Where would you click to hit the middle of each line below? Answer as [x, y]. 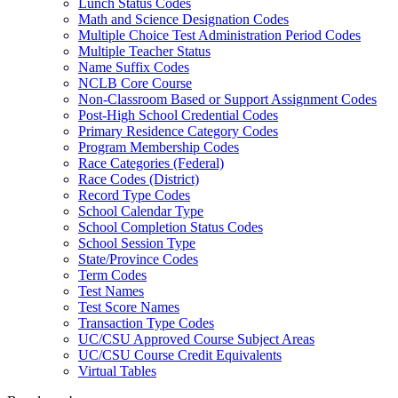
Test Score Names [129, 307]
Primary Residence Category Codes [178, 131]
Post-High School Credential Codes [178, 115]
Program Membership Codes [159, 147]
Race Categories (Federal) [151, 163]
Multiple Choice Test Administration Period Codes [219, 35]
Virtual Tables [117, 371]
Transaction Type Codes [146, 323]
